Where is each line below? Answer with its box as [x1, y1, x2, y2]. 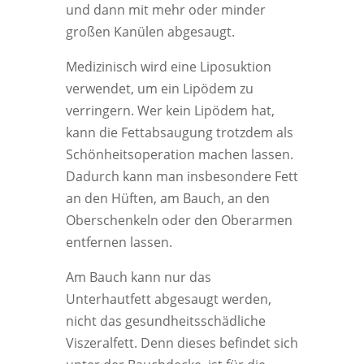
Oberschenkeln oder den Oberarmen [65, 211, 292, 229]
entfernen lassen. [65, 233, 172, 251]
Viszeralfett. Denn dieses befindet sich [65, 334, 298, 352]
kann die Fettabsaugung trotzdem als [65, 123, 293, 141]
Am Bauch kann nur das [65, 268, 211, 286]
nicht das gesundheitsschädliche [65, 312, 266, 330]
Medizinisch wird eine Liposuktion [65, 58, 271, 76]
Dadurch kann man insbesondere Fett [65, 167, 298, 185]
